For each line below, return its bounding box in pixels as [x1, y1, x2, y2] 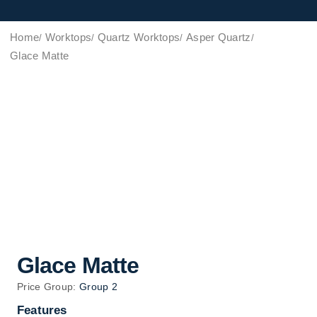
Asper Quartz [185, 31, 251, 43]
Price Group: [17, 281, 79, 293]
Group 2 [79, 281, 118, 293]
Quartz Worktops [97, 31, 180, 43]
